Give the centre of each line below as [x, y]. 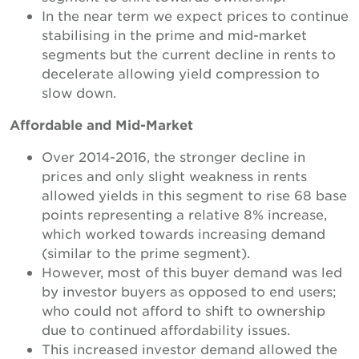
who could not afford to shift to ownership [184, 310]
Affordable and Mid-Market [101, 124]
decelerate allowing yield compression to [181, 73]
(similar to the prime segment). [146, 252]
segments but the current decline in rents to [189, 54]
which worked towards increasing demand [184, 233]
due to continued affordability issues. [166, 329]
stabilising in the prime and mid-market [174, 34]
